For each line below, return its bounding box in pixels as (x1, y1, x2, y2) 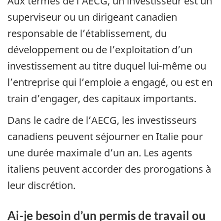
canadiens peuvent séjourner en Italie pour (7, 130, 203, 144)
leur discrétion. (7, 179, 75, 192)
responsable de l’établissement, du (7, 26, 167, 40)
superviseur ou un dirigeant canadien (7, 10, 177, 24)
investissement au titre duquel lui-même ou (7, 59, 206, 73)
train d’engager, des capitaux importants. (7, 91, 196, 105)
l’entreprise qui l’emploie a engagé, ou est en (7, 75, 213, 89)
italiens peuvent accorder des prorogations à (7, 162, 211, 176)
